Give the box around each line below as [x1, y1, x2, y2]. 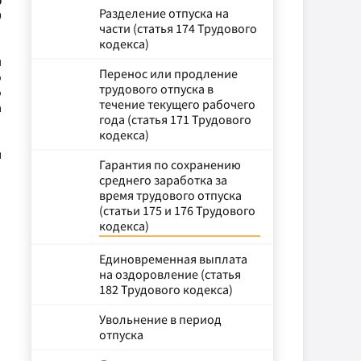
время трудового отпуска [99, 187, 242, 203]
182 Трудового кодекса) [99, 281, 233, 297]
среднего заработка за [99, 172, 227, 188]
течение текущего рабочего [99, 96, 255, 112]
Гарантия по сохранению [99, 156, 241, 172]
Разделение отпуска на [99, 5, 229, 21]
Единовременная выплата [99, 251, 247, 267]
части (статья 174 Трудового [99, 20, 257, 36]
